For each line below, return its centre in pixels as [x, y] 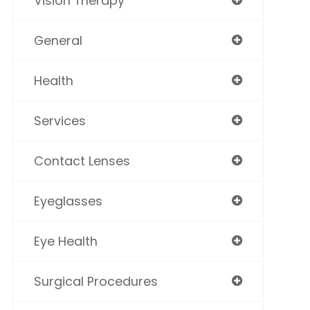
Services [60, 121]
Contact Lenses [82, 161]
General [58, 40]
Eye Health [65, 241]
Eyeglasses [68, 201]
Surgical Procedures [95, 281]
